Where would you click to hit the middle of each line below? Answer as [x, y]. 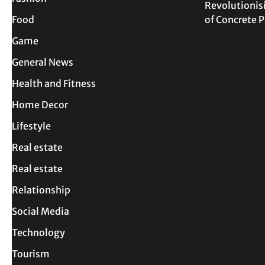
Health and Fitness [54, 83]
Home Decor [40, 104]
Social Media [41, 211]
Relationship [41, 190]
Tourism [31, 253]
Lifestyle [31, 126]
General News [43, 62]
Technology [38, 232]
